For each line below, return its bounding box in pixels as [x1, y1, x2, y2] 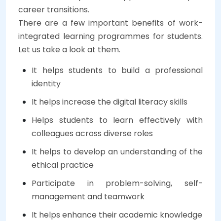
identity [32, 78, 61, 89]
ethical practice [32, 159, 94, 171]
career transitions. [18, 4, 89, 15]
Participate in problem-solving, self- [32, 178, 203, 189]
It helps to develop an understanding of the [32, 146, 203, 157]
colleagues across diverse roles [32, 128, 153, 139]
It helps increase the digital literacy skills [32, 96, 187, 108]
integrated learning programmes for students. [18, 31, 203, 42]
